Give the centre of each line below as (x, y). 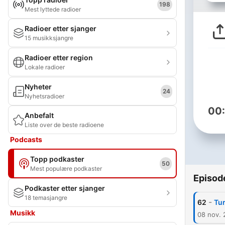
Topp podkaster (57, 159)
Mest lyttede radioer (53, 9)
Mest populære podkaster (66, 168)
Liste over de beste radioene (64, 125)
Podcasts (26, 139)
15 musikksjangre (49, 38)
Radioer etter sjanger (61, 28)
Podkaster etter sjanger (65, 188)
